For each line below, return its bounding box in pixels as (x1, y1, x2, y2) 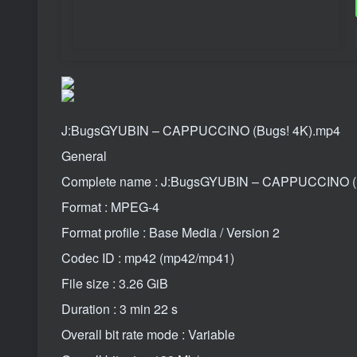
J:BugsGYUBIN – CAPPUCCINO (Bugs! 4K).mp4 (61, 120, 340, 139)
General (61, 146, 107, 165)
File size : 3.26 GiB (61, 273, 168, 292)
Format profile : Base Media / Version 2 (61, 222, 280, 241)
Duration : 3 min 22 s (61, 299, 178, 318)
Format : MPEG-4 (61, 197, 159, 216)
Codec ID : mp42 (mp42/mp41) (61, 248, 234, 267)
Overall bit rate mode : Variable (61, 324, 235, 343)
